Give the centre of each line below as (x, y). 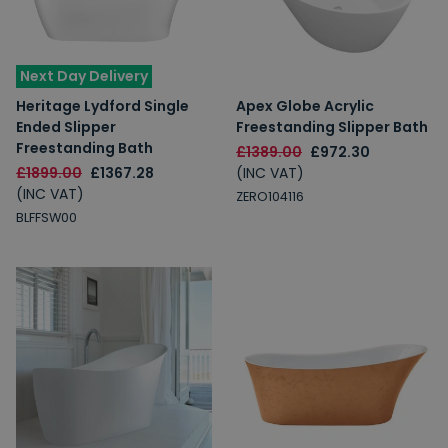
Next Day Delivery (84, 76)
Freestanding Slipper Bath (332, 127)
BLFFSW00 (46, 217)
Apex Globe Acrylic (305, 106)
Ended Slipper (66, 127)
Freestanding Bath (84, 148)
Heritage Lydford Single (102, 106)
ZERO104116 (270, 196)
